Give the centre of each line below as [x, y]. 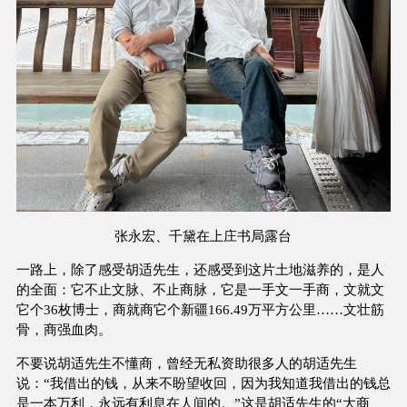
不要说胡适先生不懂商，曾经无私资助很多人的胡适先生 [186, 363]
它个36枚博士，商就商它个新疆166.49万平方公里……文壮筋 [200, 309]
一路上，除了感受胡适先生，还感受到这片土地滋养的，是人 [200, 269]
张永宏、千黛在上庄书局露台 [203, 235]
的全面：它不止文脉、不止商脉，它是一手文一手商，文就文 [200, 289]
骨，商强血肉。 [64, 329]
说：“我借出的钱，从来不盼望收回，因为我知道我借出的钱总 [203, 383]
